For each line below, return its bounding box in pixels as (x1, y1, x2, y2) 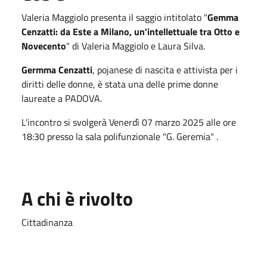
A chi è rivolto (21, 184, 133, 213)
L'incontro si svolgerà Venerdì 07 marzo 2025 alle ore (21, 114, 236, 129)
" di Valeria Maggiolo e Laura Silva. (66, 38, 205, 53)
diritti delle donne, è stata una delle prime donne (21, 76, 218, 91)
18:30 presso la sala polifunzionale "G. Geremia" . (21, 129, 218, 144)
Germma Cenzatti (21, 62, 92, 77)
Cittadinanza (21, 215, 73, 229)
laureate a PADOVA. (21, 91, 102, 105)
